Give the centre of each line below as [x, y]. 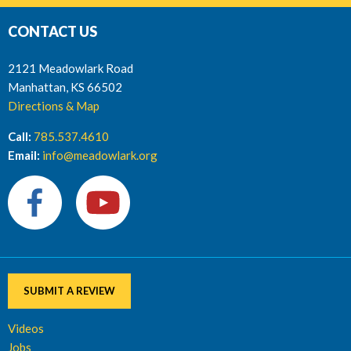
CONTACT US [52, 31]
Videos [26, 328]
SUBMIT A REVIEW [69, 290]
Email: [24, 155]
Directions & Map [54, 106]
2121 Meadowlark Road [71, 68]
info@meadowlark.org [100, 155]
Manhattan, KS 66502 [65, 87]
